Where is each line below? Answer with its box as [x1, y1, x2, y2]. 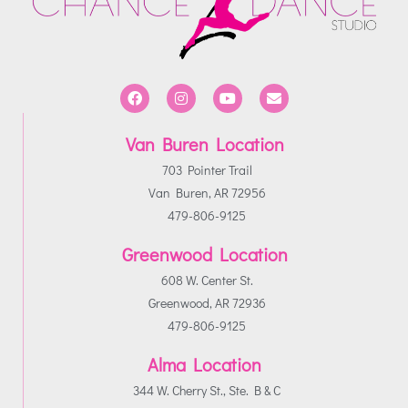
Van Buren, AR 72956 [148, 183, 266, 201]
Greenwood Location [121, 241, 288, 266]
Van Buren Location [125, 131, 284, 156]
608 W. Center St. [160, 270, 253, 289]
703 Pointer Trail [161, 160, 252, 178]
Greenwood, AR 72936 [148, 293, 266, 311]
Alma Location [148, 352, 261, 376]
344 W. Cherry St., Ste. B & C [133, 381, 280, 399]
